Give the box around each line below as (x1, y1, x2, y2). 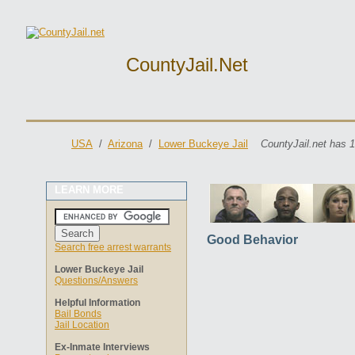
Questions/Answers (55, 275, 138, 286)
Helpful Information (55, 297, 140, 308)
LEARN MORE (55, 184, 124, 196)
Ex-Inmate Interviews (55, 342, 150, 353)
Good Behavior (207, 233, 298, 246)
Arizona (108, 138, 143, 150)
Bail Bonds (55, 308, 101, 319)
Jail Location (55, 319, 109, 330)
